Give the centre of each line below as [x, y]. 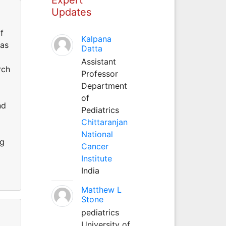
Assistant [98, 61]
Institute [96, 158]
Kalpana [96, 39]
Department [104, 86]
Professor [99, 73]
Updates [71, 12]
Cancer [95, 146]
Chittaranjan [104, 122]
